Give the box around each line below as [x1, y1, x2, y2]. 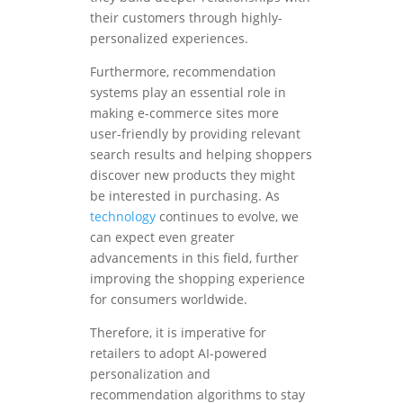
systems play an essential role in [90, 84, 286, 102]
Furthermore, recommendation [90, 63, 276, 81]
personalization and [90, 365, 210, 383]
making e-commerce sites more [90, 104, 279, 122]
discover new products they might [90, 166, 295, 184]
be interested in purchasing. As [90, 187, 280, 205]
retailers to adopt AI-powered [90, 345, 267, 363]
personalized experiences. [90, 30, 248, 48]
